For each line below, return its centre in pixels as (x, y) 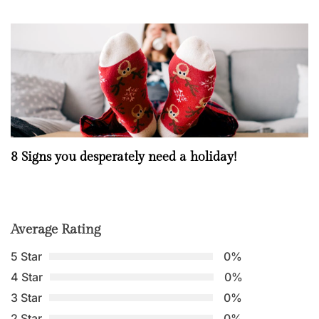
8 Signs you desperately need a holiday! (124, 157)
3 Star (26, 297)
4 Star (27, 277)
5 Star (26, 256)
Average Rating (56, 229)
